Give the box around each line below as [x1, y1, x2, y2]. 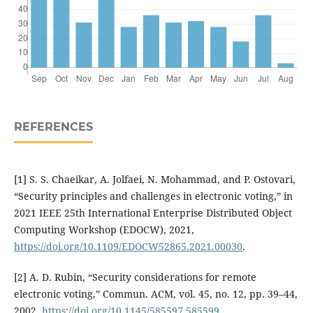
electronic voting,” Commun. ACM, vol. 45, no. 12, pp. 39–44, [13, 287, 298, 301]
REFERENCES [13, 120, 93, 134]
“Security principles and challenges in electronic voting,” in [13, 189, 293, 203]
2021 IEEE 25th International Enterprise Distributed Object [13, 206, 292, 220]
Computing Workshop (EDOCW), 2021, [13, 223, 194, 237]
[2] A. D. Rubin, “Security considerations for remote [13, 270, 256, 284]
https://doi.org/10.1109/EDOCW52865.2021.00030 [13, 240, 242, 254]
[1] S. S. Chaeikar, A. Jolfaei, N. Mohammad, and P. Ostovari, [13, 173, 296, 187]
